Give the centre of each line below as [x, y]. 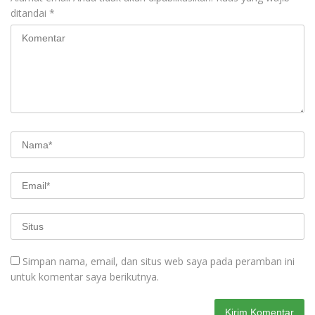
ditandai [30, 13]
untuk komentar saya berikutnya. [85, 276]
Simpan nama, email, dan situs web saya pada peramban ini [159, 261]
